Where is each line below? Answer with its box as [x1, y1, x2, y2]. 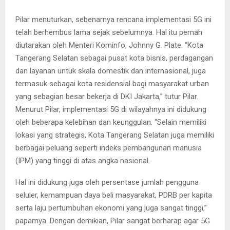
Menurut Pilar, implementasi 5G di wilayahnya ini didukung [15, 104, 206, 114]
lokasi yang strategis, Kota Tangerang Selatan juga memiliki [15, 130, 214, 140]
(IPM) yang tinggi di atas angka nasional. [15, 156, 150, 165]
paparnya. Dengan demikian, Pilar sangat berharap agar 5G [15, 216, 210, 225]
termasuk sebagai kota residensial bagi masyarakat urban [15, 79, 209, 88]
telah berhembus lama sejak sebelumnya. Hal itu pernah [15, 27, 202, 37]
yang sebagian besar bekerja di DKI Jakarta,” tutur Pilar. [15, 91, 198, 101]
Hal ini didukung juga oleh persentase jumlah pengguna [15, 177, 199, 187]
